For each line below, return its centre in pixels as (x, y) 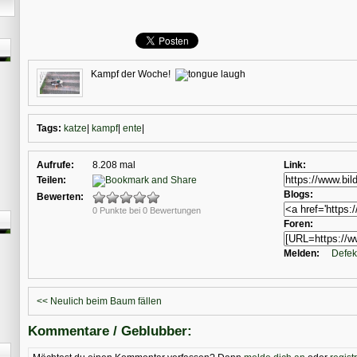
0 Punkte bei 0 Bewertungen (147, 211)
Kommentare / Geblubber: (110, 331)
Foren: (298, 224)
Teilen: (51, 180)
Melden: (302, 254)
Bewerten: (60, 197)
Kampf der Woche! (133, 75)
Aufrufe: (55, 165)
